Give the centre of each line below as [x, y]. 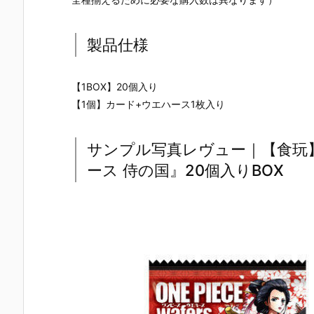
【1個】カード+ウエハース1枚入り [148, 104]
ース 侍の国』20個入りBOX [185, 170]
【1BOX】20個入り [115, 86]
